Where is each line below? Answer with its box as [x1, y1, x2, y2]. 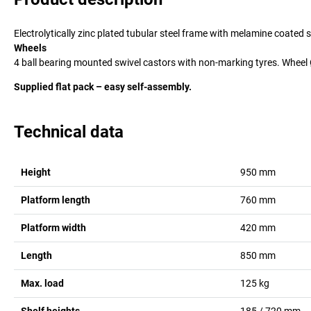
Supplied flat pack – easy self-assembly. [14, 81, 192, 92]
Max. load [21, 277, 64, 289]
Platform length [21, 194, 90, 205]
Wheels [14, 42, 47, 53]
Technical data [14, 121, 124, 142]
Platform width [21, 221, 86, 233]
